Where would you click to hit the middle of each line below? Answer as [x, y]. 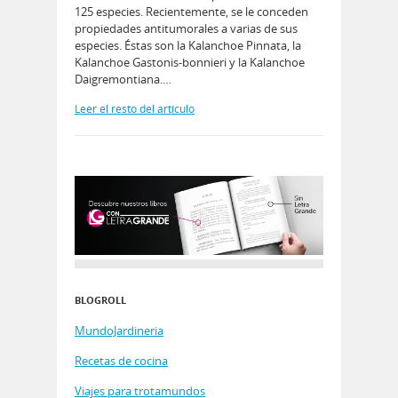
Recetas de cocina [121, 360]
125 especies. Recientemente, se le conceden [191, 12]
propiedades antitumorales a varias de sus [186, 29]
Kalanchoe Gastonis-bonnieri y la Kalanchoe [190, 63]
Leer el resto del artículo [135, 109]
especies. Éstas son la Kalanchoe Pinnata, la [188, 46]
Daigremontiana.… [123, 80]
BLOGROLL [100, 299]
